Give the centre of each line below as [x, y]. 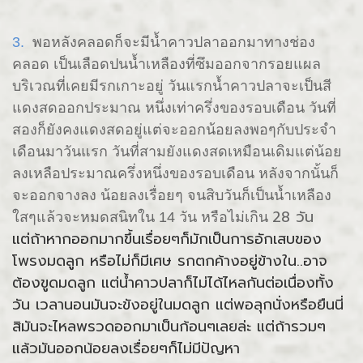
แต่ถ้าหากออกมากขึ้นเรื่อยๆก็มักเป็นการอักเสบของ [167, 239]
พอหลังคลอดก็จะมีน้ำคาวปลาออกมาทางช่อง [172, 42]
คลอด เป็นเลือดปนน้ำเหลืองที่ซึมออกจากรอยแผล [167, 64]
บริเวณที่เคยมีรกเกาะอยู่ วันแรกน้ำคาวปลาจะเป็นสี [172, 85]
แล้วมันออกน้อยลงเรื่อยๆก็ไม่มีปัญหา [126, 348]
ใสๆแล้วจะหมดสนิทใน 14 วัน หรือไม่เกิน [142, 217]
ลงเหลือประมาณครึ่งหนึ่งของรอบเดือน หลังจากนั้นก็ [175, 173]
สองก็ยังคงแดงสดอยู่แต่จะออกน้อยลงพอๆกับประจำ [174, 129]
